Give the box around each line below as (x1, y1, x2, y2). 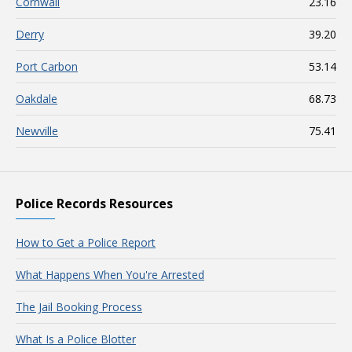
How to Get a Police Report (16, 235, 156, 250)
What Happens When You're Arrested (16, 267, 204, 282)
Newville (16, 123, 58, 138)
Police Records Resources (16, 195, 173, 212)
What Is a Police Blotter (16, 332, 136, 346)
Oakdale (16, 91, 57, 106)
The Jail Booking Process (16, 299, 142, 314)
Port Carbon (16, 59, 78, 74)
